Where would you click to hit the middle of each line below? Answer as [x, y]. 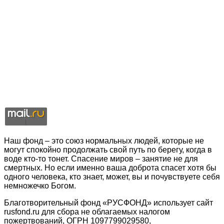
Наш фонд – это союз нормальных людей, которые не [104, 141]
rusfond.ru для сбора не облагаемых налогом [87, 212]
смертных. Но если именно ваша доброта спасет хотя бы [110, 168]
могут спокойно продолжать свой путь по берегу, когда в [108, 150]
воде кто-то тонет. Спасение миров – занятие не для [101, 159]
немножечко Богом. [40, 186]
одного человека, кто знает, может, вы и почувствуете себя [112, 177]
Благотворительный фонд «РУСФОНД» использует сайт [108, 203]
